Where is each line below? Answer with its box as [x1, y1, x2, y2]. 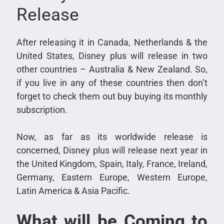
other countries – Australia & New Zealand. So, [16, 63, 208, 74]
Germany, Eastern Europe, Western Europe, [16, 171, 208, 182]
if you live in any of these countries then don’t [16, 77, 208, 88]
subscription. [16, 104, 67, 115]
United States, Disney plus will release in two [16, 50, 208, 61]
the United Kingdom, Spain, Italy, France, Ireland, [16, 158, 208, 169]
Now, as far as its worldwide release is [16, 131, 208, 142]
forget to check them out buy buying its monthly [16, 90, 208, 101]
